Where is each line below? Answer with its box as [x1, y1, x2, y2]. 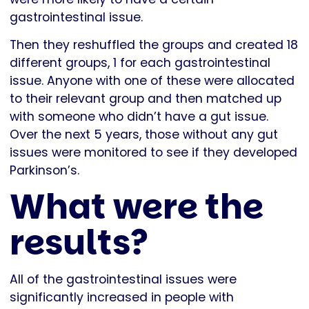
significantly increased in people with [10, 289, 234, 306]
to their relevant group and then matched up [10, 90, 281, 108]
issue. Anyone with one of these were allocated [10, 72, 295, 90]
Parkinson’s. [10, 162, 79, 179]
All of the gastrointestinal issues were [10, 271, 237, 288]
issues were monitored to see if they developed [10, 144, 297, 161]
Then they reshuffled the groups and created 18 [10, 37, 298, 54]
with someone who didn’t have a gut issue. [10, 108, 268, 126]
